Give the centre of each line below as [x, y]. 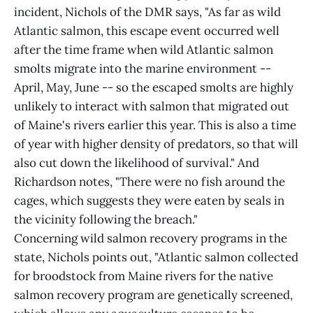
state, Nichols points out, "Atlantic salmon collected [156, 257]
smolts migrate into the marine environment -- [143, 69]
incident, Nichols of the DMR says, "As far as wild [147, 12]
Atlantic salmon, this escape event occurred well [147, 31]
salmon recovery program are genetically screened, [153, 295]
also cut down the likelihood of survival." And [137, 163]
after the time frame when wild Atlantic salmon [144, 50]
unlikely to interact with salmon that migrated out [152, 107]
